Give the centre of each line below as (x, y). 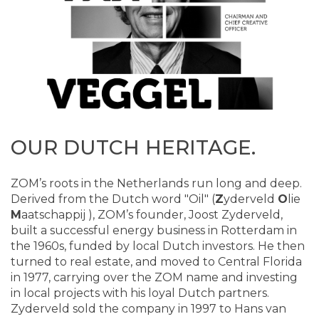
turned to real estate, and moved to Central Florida (156, 261)
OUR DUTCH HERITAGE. (133, 147)
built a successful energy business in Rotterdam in (154, 230)
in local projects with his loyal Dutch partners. (140, 293)
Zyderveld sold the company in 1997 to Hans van (148, 308)
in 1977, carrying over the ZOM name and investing (154, 277)
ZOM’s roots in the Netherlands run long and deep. (156, 183)
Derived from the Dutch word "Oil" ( (113, 199)
